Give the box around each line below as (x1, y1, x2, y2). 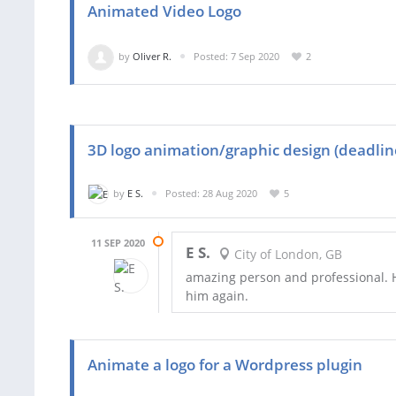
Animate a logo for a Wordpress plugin (88, 354, 362, 376)
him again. (186, 287, 248, 305)
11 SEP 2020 (91, 236, 145, 250)
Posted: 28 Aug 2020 (165, 186, 257, 200)
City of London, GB (230, 246, 342, 263)
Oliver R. (133, 49, 171, 63)
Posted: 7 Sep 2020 (194, 49, 279, 63)
